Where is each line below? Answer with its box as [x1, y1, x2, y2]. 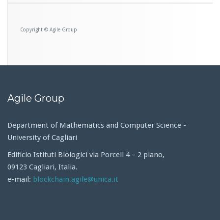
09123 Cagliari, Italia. [7, 163, 78, 171]
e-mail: [7, 175, 33, 184]
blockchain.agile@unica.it [33, 175, 120, 184]
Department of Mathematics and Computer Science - [7, 121, 186, 130]
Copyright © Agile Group [20, 27, 77, 32]
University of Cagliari [7, 133, 77, 142]
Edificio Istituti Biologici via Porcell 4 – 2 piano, [7, 150, 165, 159]
